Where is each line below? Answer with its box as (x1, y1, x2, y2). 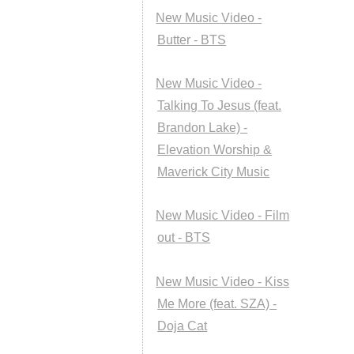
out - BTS (157, 231, 211, 245)
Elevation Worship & (157, 143, 273, 157)
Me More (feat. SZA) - (157, 296, 277, 311)
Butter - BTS (157, 32, 227, 47)
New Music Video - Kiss (156, 274, 290, 288)
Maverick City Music (157, 165, 270, 179)
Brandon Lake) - (157, 121, 248, 135)
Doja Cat (157, 318, 208, 333)
